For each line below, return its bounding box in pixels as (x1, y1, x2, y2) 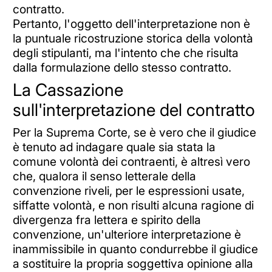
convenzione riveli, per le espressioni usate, (12, 183, 245, 199)
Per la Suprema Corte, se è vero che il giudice (12, 125, 256, 140)
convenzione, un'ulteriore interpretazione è (12, 227, 241, 242)
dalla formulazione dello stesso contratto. (12, 59, 237, 75)
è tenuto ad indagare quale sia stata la (12, 140, 216, 155)
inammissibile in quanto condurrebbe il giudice (12, 242, 258, 257)
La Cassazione (12, 80, 123, 101)
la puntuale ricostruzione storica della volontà (12, 30, 253, 46)
